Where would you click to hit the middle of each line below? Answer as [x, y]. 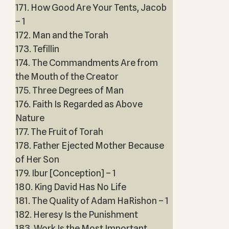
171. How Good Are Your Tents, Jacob [91, 7]
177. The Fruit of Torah [59, 132]
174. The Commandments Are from [86, 63]
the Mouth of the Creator [67, 76]
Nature [30, 118]
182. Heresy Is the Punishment [76, 214]
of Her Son [37, 159]
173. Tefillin [37, 49]
